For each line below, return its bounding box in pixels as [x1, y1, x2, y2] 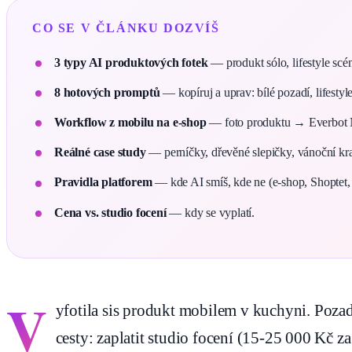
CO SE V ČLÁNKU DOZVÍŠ [32, 20, 220, 35]
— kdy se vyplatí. [166, 205, 255, 219]
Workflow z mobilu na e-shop [54, 115, 207, 129]
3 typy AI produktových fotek [54, 55, 208, 69]
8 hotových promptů [54, 85, 160, 99]
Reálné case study [54, 145, 146, 159]
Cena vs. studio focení [54, 205, 167, 219]
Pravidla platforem [54, 175, 152, 189]
